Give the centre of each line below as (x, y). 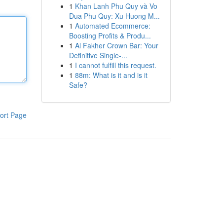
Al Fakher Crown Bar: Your (116, 45)
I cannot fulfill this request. (115, 65)
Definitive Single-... (98, 55)
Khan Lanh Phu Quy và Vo (116, 6)
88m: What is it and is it (111, 75)
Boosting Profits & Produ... (110, 36)
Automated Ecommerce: (112, 26)
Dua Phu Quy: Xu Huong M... (114, 16)
